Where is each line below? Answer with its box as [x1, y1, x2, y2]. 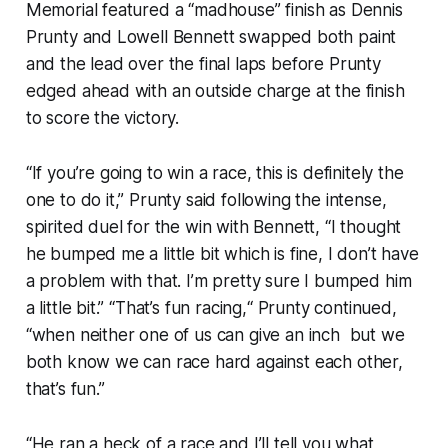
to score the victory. [25, 107, 180, 128]
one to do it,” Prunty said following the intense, [25, 189, 387, 210]
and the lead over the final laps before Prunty [25, 53, 381, 74]
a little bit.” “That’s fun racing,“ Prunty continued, [25, 297, 397, 318]
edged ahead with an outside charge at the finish [25, 80, 405, 101]
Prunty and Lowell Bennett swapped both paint [25, 26, 397, 47]
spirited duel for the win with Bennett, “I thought [25, 216, 402, 237]
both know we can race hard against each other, [25, 351, 403, 372]
